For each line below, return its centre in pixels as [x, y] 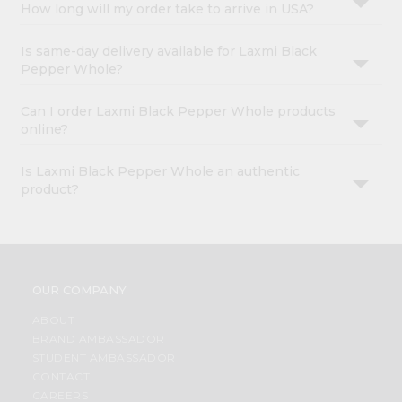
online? [45, 130]
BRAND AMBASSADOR [98, 339]
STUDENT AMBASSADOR [104, 358]
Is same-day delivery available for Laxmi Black [169, 52]
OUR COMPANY [79, 290]
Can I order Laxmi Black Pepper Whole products [179, 112]
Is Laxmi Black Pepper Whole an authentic [161, 172]
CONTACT [61, 377]
